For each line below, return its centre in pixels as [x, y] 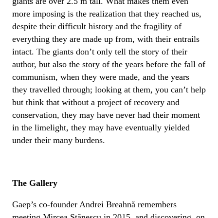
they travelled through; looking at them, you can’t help [109, 89]
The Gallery [35, 183]
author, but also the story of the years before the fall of [109, 64]
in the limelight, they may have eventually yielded [101, 127]
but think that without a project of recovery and [96, 102]
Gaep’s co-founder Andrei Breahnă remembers [94, 204]
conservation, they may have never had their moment [106, 115]
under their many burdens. [59, 140]
